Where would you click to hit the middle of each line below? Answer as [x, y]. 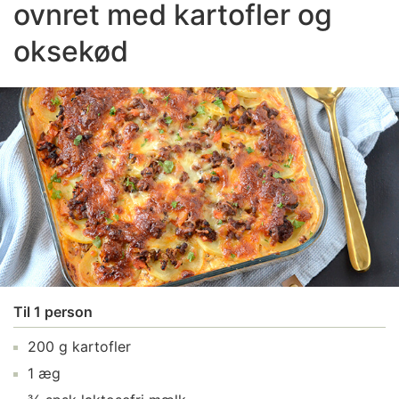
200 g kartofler [79, 346]
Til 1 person [53, 311]
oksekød [71, 51]
